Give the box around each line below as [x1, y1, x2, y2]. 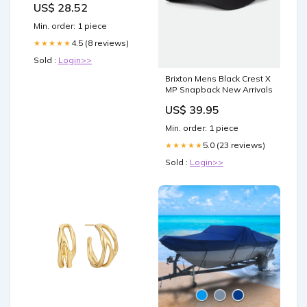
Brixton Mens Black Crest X [165, 73, 271, 84]
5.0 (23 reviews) [203, 140, 265, 151]
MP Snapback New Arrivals [165, 84, 273, 95]
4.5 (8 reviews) [71, 38, 129, 49]
